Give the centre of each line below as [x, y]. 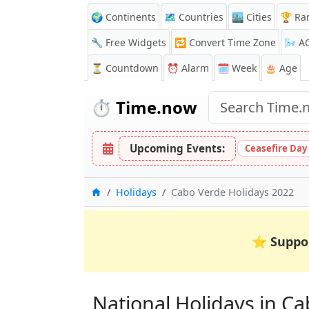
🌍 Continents [123, 17]
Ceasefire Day [276, 148]
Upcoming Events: [177, 148]
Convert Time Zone [232, 42]
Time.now [154, 107]
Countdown [132, 68]
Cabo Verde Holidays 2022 [232, 192]
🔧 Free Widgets [129, 42]
